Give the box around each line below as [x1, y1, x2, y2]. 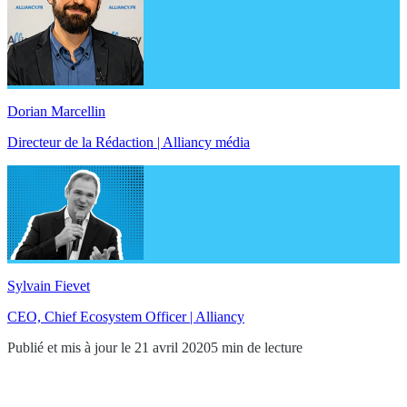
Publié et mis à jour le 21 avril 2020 [7, 339, 211, 355]
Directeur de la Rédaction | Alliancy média [7, 134, 250, 150]
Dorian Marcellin [7, 103, 105, 119]
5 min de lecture [211, 339, 303, 355]
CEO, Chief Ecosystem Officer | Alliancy [7, 308, 244, 324]
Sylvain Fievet [7, 277, 90, 293]
